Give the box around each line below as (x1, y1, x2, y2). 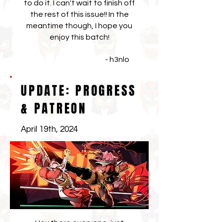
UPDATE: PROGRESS (21, 82, 137, 100)
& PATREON (21, 100, 87, 117)
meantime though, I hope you (26, 22, 132, 30)
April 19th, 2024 (21, 125, 78, 134)
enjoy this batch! (49, 33, 110, 41)
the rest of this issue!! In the (30, 10, 129, 18)
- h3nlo (29, 55, 129, 63)
